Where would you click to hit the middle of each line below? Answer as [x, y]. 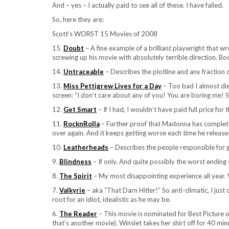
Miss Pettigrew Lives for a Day [112, 86]
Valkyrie [72, 190]
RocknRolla [82, 124]
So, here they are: [78, 19]
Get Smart [80, 109]
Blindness [75, 162]
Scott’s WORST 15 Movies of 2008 [105, 34]
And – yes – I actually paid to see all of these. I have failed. [138, 5]
